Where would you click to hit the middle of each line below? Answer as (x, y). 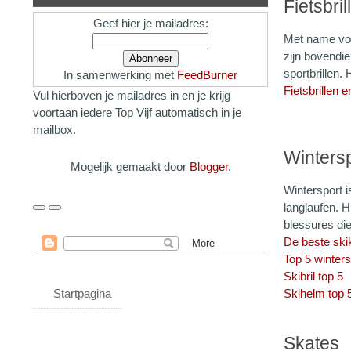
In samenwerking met (120, 75)
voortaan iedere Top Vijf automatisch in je (137, 112)
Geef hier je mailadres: (150, 23)
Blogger (208, 166)
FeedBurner (207, 75)
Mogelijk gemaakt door (130, 166)
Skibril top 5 (313, 276)
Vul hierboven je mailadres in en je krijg (132, 95)
